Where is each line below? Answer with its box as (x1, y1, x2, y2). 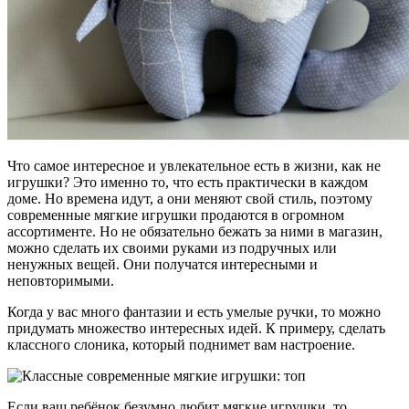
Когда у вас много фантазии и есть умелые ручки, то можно (7, 303, 381, 320)
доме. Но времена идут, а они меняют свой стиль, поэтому (7, 190, 372, 206)
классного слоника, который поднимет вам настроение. (7, 336, 355, 352)
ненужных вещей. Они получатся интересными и (7, 256, 318, 272)
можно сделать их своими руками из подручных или (7, 239, 337, 256)
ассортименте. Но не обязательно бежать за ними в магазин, (7, 223, 383, 239)
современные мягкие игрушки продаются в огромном (7, 206, 344, 223)
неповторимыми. (7, 272, 114, 288)
